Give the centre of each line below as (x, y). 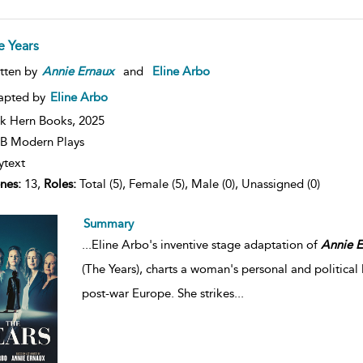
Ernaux (95, 71)
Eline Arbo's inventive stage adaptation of (206, 244)
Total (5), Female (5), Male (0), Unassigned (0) (198, 184)
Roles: (60, 184)
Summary (108, 223)
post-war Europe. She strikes (158, 293)
